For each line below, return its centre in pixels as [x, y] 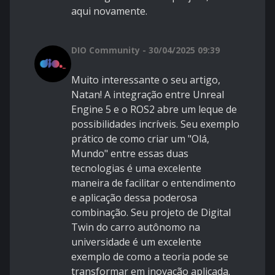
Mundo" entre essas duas [130, 153]
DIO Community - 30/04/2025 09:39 [145, 50]
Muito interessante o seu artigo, [146, 79]
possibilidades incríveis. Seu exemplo [155, 124]
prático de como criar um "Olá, [140, 138]
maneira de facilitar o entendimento [153, 183]
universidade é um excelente [136, 242]
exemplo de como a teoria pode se [150, 256]
